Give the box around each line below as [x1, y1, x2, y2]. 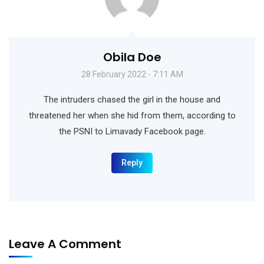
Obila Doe [103, 48, 161, 65]
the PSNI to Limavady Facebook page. [58, 126, 206, 137]
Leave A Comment [9, 235, 124, 252]
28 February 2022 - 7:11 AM [81, 69, 183, 79]
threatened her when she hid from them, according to [28, 110, 236, 121]
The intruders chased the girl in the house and [44, 94, 220, 105]
